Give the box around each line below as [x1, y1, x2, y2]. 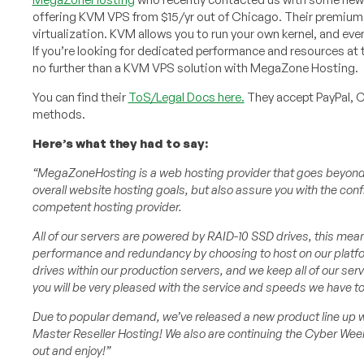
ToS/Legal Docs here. [128, 89, 245, 106]
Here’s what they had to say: [32, 136, 210, 152]
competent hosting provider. [32, 199, 182, 215]
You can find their [32, 89, 128, 106]
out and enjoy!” [32, 343, 110, 359]
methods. [32, 106, 85, 123]
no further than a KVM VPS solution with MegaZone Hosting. [32, 60, 358, 76]
